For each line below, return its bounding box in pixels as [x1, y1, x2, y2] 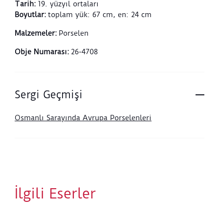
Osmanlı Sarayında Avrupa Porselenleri [15, 113, 152, 122]
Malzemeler [15, 29, 55, 38]
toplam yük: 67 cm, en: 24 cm [48, 10, 152, 19]
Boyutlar [15, 10, 44, 19]
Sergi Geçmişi [15, 88, 83, 101]
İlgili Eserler [15, 185, 96, 202]
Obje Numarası [15, 47, 67, 56]
